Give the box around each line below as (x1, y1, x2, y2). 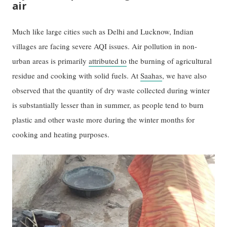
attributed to (89, 55, 127, 66)
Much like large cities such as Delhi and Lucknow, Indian (12, 26, 194, 36)
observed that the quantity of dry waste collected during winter (12, 85, 210, 95)
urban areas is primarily (12, 55, 89, 66)
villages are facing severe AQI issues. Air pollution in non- (12, 41, 198, 51)
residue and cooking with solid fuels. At (12, 70, 141, 81)
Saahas (140, 70, 163, 81)
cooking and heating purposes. (12, 129, 110, 139)
